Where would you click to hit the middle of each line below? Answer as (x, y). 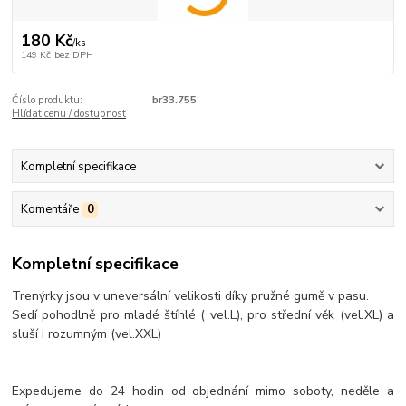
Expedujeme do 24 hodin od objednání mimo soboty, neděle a (203, 391)
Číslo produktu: (48, 101)
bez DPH (73, 55)
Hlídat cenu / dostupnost (69, 114)
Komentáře (49, 209)
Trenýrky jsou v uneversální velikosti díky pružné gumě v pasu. (191, 296)
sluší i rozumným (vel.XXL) (87, 334)
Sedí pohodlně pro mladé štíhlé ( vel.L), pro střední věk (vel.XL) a (203, 315)
